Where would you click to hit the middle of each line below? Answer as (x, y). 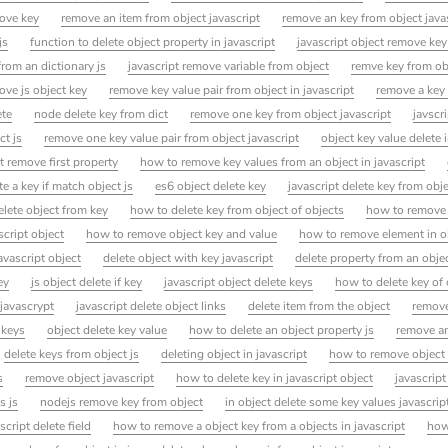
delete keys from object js (72, 354)
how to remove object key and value (182, 234)
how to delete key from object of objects (237, 210)
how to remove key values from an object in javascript (283, 162)
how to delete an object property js (282, 330)
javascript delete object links (150, 306)
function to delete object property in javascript (153, 42)
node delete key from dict (101, 114)
